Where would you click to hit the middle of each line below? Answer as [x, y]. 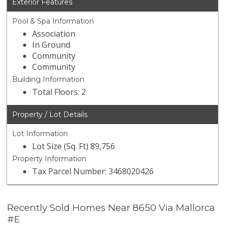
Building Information [48, 80]
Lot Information [40, 134]
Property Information [49, 159]
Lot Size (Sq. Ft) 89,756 [74, 146]
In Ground [51, 45]
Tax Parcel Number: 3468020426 [93, 172]
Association [54, 34]
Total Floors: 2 [59, 92]
